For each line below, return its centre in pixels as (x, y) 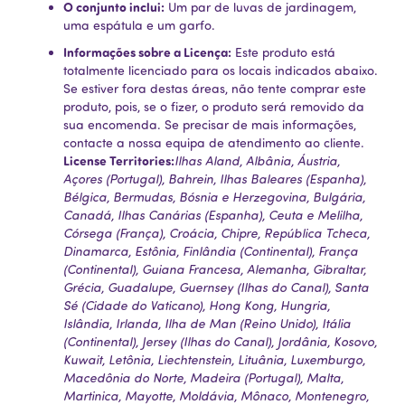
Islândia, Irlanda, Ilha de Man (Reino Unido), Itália (207, 323)
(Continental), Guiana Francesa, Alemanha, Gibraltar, (215, 269)
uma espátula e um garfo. (139, 25)
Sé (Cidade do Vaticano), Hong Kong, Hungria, (197, 305)
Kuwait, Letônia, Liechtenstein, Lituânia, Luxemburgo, (214, 359)
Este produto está (283, 52)
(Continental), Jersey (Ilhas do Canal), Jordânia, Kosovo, (220, 341)
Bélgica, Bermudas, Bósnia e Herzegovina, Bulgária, (214, 197)
